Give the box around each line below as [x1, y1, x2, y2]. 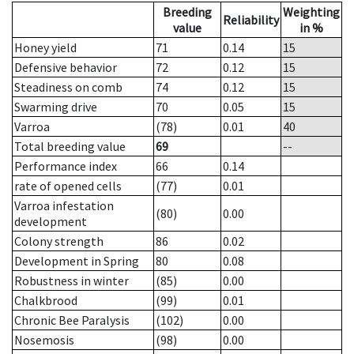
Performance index [14, 158, 117, 175]
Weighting [283, 4, 340, 21]
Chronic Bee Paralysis [14, 312, 130, 329]
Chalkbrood [14, 292, 77, 309]
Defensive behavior [14, 59, 117, 76]
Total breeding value [14, 138, 126, 155]
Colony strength [14, 233, 104, 250]
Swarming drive [14, 99, 97, 115]
